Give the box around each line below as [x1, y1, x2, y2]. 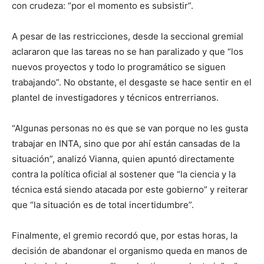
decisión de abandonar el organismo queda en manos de [12, 245, 247, 256]
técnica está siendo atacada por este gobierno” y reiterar [12, 183, 248, 195]
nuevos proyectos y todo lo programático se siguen [12, 61, 226, 72]
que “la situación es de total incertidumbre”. [12, 199, 194, 210]
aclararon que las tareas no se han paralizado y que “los [12, 45, 243, 57]
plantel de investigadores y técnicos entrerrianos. [12, 91, 219, 103]
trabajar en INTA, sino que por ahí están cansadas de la [12, 137, 240, 149]
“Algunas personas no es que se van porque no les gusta [12, 122, 248, 134]
